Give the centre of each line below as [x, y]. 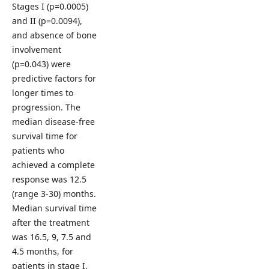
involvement [36, 49]
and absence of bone [54, 35]
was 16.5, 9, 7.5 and [51, 237]
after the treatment [50, 222]
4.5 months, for [42, 251]
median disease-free [53, 121]
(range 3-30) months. [54, 193]
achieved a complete [53, 165]
